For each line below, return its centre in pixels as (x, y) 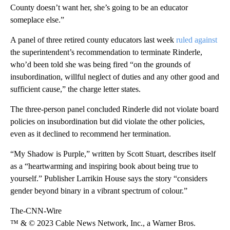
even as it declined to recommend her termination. (91, 133)
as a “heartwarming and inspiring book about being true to (104, 166)
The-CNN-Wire (36, 210)
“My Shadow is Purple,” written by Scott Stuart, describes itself (113, 154)
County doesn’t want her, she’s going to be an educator (99, 7)
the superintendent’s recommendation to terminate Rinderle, (106, 52)
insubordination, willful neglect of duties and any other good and (115, 76)
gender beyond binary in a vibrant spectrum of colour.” (99, 190)
